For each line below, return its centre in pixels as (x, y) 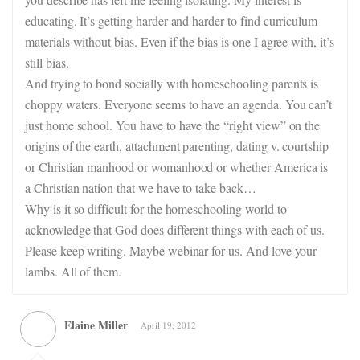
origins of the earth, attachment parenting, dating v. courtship (177, 146)
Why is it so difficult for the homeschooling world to (156, 209)
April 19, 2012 (168, 325)
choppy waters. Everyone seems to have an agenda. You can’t (179, 104)
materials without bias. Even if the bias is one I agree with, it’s (180, 41)
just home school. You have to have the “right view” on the (173, 125)
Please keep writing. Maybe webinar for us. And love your (171, 250)
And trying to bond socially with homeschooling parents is (172, 83)
